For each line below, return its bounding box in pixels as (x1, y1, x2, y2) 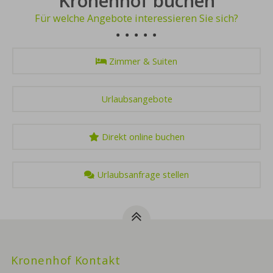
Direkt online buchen (101, 130, 185, 143)
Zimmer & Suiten (109, 54, 177, 67)
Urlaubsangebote (101, 92, 172, 105)
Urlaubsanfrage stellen (97, 168, 189, 181)
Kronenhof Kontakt (11, 252, 121, 268)
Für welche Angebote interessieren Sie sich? (35, 11, 238, 25)
